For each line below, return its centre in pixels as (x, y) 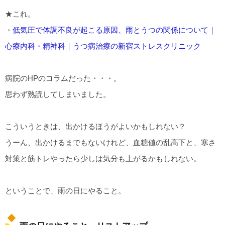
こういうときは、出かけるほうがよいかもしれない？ (95, 127)
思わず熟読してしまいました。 (58, 94)
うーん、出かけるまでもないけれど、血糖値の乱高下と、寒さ (110, 143)
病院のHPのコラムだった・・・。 (63, 78)
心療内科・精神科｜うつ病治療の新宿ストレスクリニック (103, 46)
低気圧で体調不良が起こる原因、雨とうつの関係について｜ (114, 30)
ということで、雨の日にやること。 (65, 191)
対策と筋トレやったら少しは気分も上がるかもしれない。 (103, 159)
